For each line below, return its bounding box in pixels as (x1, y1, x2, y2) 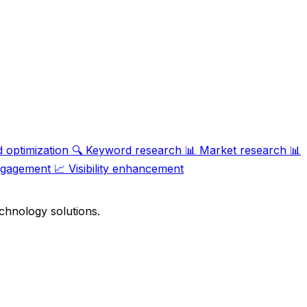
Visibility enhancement (69, 162, 184, 176)
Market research (199, 143, 286, 158)
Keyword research (86, 143, 182, 158)
